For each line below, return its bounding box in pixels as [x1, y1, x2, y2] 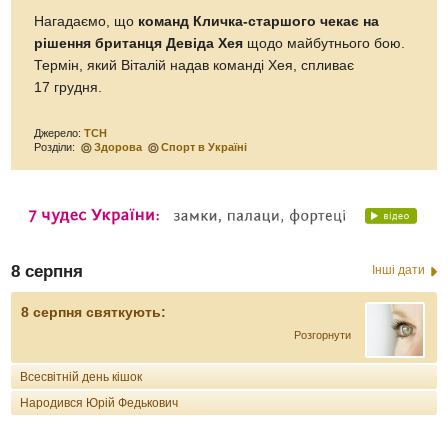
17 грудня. [34, 79, 103, 95]
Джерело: [34, 126, 85, 139]
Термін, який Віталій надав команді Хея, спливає [34, 57, 355, 73]
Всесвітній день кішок [20, 369, 143, 384]
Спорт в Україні [161, 140, 248, 153]
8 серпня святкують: [21, 303, 167, 320]
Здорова [94, 140, 143, 153]
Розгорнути [293, 328, 351, 341]
